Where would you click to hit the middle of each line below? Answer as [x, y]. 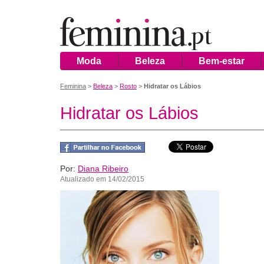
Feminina [73, 86]
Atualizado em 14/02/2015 [102, 179]
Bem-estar [222, 61]
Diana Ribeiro [103, 169]
